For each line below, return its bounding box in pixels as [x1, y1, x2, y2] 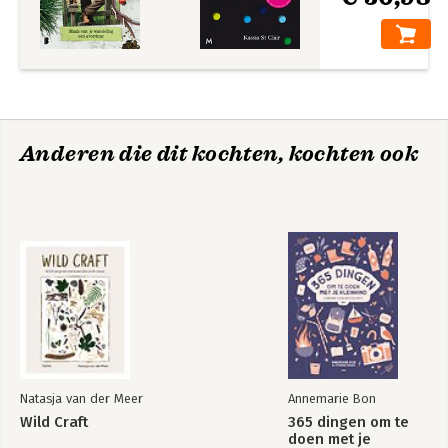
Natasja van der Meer [20, 391, 143, 406]
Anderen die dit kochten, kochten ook [20, 141, 419, 167]
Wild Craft [20, 413, 88, 431]
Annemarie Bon [288, 391, 376, 406]
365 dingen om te [288, 413, 409, 431]
